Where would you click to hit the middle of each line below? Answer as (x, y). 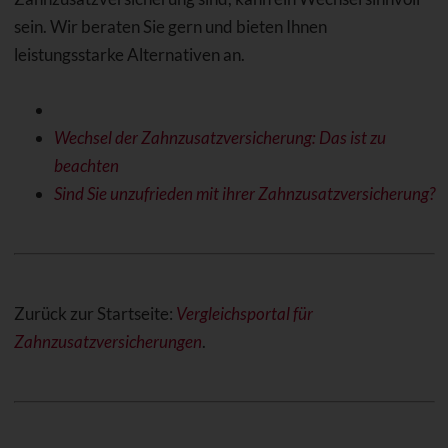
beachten (86, 165)
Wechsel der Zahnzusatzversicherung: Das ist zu (219, 137)
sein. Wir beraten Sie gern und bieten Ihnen (170, 26)
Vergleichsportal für (244, 313)
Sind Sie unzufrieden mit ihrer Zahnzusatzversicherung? (244, 193)
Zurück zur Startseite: (94, 313)
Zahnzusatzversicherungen (107, 341)
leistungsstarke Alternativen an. (129, 54)
